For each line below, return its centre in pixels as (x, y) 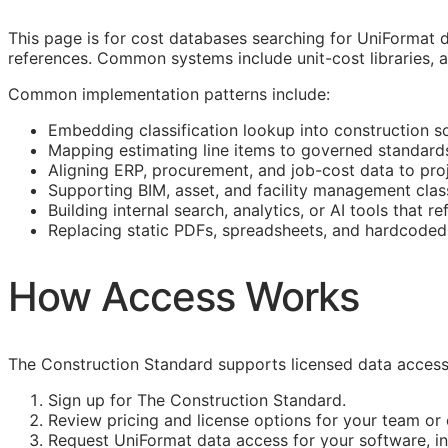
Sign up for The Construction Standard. (197, 400)
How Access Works (183, 296)
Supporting (93, 189)
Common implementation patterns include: (169, 93)
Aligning (81, 169)
